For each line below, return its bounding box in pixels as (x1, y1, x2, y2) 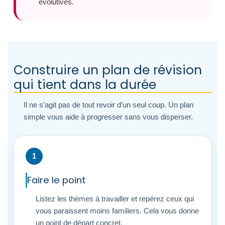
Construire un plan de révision (14, 61, 202, 79)
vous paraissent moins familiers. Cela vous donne (36, 206, 199, 215)
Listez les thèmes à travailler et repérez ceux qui (36, 194, 194, 203)
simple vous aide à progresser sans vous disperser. (24, 113, 193, 121)
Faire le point (27, 174, 86, 186)
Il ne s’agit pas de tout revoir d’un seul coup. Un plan (24, 100, 193, 109)
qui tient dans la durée (14, 76, 156, 93)
